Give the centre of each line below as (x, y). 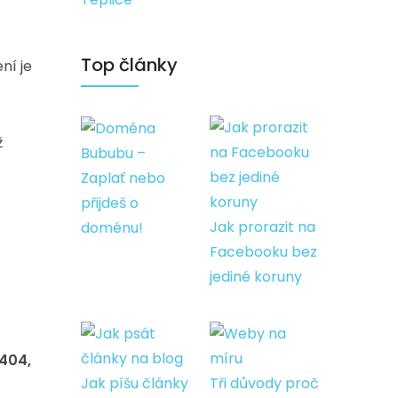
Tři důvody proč (264, 383)
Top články (129, 65)
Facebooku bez (263, 252)
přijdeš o (110, 203)
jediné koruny (256, 277)
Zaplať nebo (123, 178)
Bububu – (113, 153)
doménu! (112, 227)
